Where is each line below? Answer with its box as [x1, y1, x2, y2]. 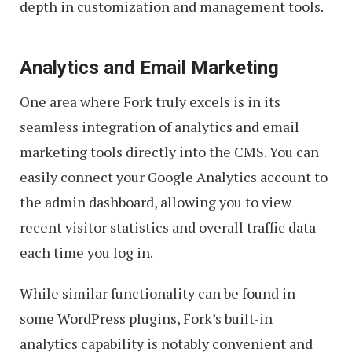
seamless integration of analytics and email [20, 116, 299, 136]
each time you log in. [20, 242, 153, 262]
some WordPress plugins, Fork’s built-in [20, 308, 273, 328]
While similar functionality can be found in [20, 283, 295, 302]
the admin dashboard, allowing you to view [20, 192, 291, 211]
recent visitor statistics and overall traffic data [20, 217, 316, 236]
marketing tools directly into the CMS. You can [20, 141, 319, 161]
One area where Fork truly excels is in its [20, 91, 280, 111]
